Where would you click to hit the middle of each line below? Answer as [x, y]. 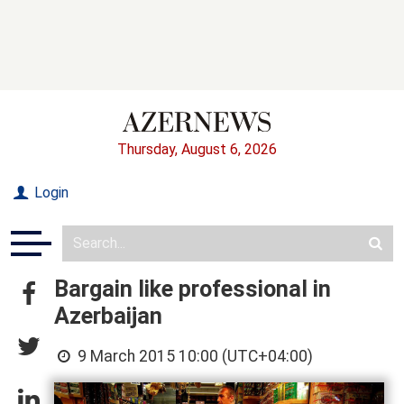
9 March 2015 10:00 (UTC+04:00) [194, 356]
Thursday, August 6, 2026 [197, 149]
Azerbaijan [108, 316]
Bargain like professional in [193, 289]
